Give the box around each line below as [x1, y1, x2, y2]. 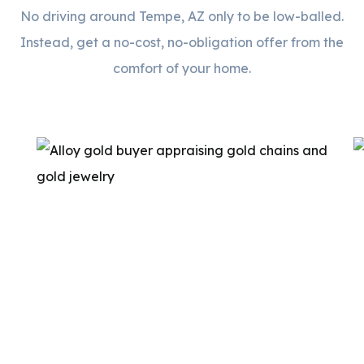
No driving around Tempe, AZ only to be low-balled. [20, 7, 344, 24]
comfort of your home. [113, 59, 251, 76]
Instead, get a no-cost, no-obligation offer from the [20, 33, 344, 50]
